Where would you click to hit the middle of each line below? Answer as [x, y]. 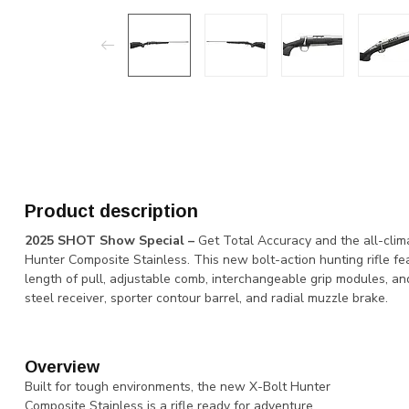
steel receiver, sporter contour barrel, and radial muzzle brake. [206, 298]
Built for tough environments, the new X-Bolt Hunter [178, 386]
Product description [111, 211]
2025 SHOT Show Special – [111, 241]
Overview [62, 367]
